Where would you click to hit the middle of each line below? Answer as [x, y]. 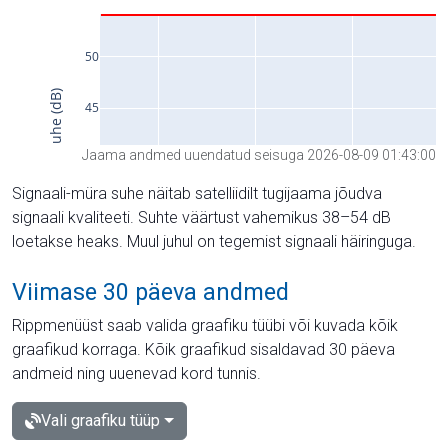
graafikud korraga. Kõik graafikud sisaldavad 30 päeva [203, 349]
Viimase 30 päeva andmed [150, 291]
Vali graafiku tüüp [100, 420]
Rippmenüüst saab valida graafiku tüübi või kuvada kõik [205, 325]
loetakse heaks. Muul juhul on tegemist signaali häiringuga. [214, 241]
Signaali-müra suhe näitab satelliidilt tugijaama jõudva [197, 193]
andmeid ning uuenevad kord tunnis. [136, 373]
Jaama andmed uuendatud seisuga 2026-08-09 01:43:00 [259, 154]
